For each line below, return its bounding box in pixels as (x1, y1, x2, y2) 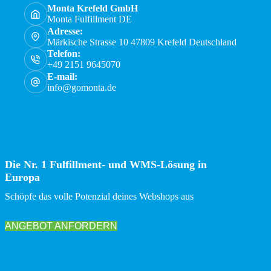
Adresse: (47, 25, 83, 36)
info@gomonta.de (47, 82, 116, 93)
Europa (5, 171, 40, 184)
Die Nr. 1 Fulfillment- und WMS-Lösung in (5, 158, 207, 171)
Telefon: (47, 48, 80, 59)
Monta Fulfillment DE (47, 14, 132, 25)
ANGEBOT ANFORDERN (5, 221, 117, 232)
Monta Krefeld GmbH (47, 3, 138, 14)
